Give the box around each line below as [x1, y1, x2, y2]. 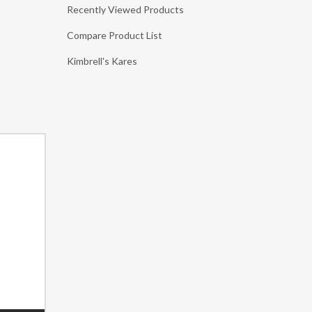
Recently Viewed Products [67, 3, 184, 16]
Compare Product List [67, 29, 162, 42]
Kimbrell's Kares [67, 55, 137, 68]
